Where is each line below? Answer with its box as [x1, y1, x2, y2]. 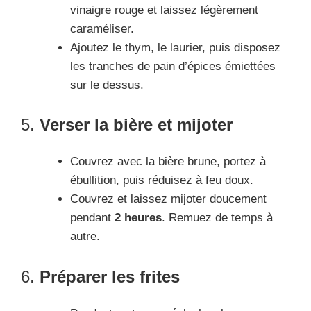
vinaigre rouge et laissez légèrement [70, 3, 258, 17]
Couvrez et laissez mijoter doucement [70, 192, 267, 206]
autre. [70, 230, 100, 244]
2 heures [115, 211, 162, 225]
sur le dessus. [70, 78, 144, 92]
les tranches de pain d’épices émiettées [70, 59, 276, 73]
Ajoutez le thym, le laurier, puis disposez [70, 40, 280, 54]
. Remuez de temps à [162, 211, 273, 225]
